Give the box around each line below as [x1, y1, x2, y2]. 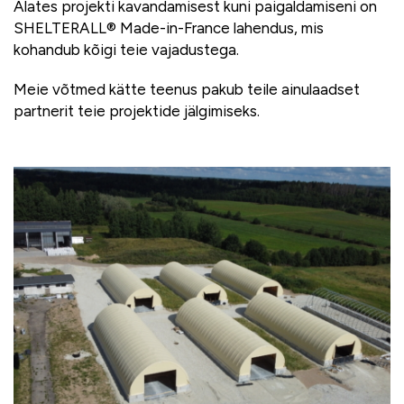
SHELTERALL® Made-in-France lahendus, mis [14, 18, 324, 37]
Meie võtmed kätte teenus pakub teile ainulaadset [14, 79, 360, 98]
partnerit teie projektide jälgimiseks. [14, 101, 260, 120]
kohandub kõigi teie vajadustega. [14, 40, 239, 59]
